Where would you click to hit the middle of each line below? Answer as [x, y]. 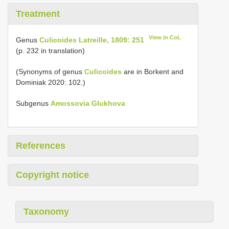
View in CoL [165, 37]
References [41, 145]
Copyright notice [52, 175]
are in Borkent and [153, 71]
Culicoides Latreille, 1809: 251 [92, 40]
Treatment [38, 14]
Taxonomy [46, 211]
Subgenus [33, 103]
